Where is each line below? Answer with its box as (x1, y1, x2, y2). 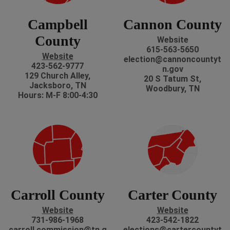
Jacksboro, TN (29, 81, 86, 91)
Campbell (27, 16, 88, 33)
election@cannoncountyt (124, 54, 221, 65)
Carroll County (10, 187, 105, 203)
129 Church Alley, (25, 71, 90, 81)
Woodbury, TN (145, 84, 200, 94)
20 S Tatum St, (144, 74, 201, 84)
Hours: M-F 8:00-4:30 (17, 90, 98, 101)
